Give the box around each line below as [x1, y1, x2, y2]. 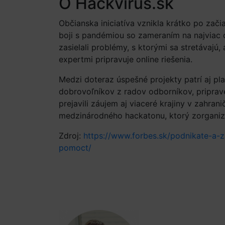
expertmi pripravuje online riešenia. [59, 54, 192, 64]
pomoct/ [59, 143, 91, 153]
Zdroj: [59, 131, 83, 141]
